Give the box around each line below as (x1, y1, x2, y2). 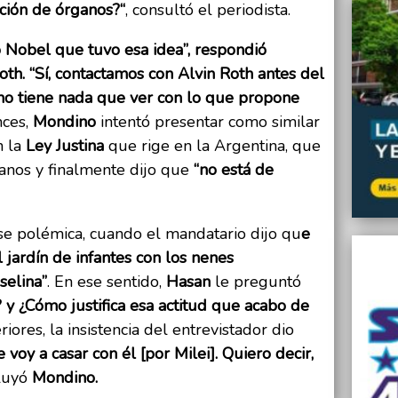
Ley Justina (21, 135, 108, 157)
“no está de (194, 159, 274, 181)
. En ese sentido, (47, 271, 166, 293)
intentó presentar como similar (96, 111, 320, 133)
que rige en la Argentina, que (108, 135, 321, 157)
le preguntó (211, 271, 301, 293)
